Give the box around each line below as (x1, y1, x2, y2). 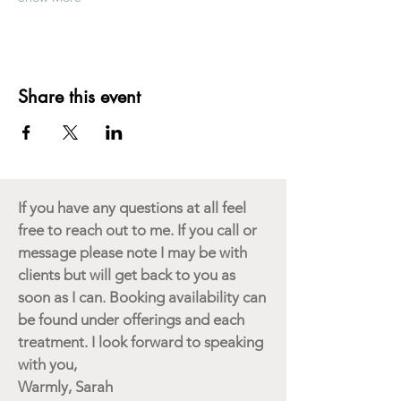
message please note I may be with (18, 243, 247, 261)
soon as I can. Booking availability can (18, 287, 266, 306)
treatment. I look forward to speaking (18, 332, 263, 351)
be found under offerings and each (18, 310, 244, 328)
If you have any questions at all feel (18, 198, 246, 217)
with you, (18, 354, 77, 373)
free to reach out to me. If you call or (18, 220, 257, 239)
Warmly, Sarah (18, 377, 116, 396)
